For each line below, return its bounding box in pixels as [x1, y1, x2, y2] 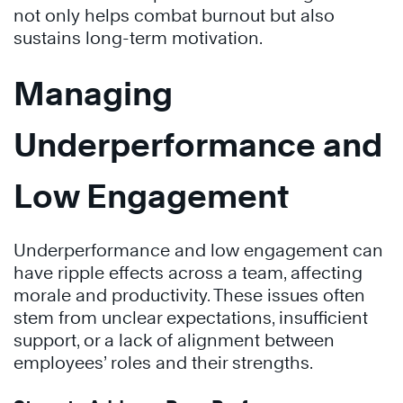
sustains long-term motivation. [13, 28, 266, 48]
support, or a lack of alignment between [13, 330, 335, 350]
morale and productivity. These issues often [13, 285, 365, 305]
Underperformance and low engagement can [13, 240, 383, 260]
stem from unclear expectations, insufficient [13, 308, 368, 327]
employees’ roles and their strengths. [13, 353, 317, 372]
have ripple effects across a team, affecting [13, 263, 363, 282]
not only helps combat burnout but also [13, 5, 335, 25]
